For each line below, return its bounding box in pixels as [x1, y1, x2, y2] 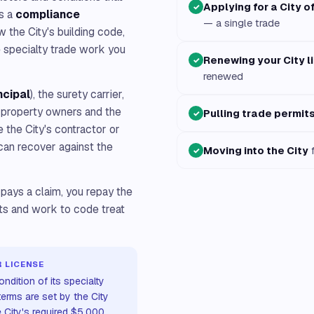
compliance [15, 7, 80, 22]
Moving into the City [203, 144, 308, 157]
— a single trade [203, 16, 280, 29]
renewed [203, 69, 243, 83]
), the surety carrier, [30, 87, 124, 102]
